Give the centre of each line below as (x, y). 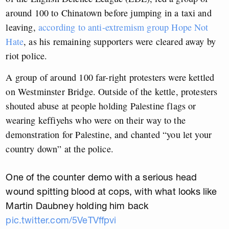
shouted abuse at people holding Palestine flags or (101, 106)
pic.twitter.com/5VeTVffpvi (61, 220)
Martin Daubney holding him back (77, 206)
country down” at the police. (60, 149)
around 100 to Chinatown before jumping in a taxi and (109, 13)
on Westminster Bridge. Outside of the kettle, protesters (112, 92)
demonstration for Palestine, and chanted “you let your (109, 135)
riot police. (27, 56)
